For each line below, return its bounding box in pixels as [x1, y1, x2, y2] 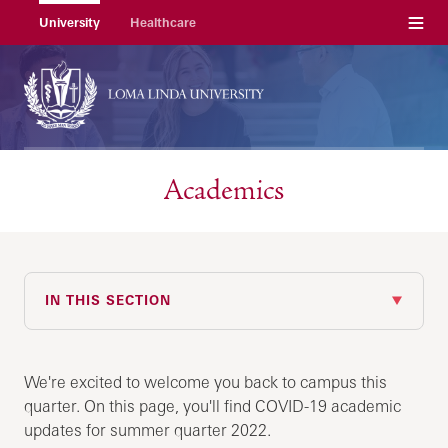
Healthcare [130, 15, 197, 30]
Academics [163, 172, 285, 208]
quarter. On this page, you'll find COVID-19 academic [24, 395, 402, 416]
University [39, 15, 101, 30]
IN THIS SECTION [45, 291, 172, 308]
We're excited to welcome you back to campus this [24, 371, 388, 392]
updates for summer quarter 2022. [24, 419, 272, 440]
